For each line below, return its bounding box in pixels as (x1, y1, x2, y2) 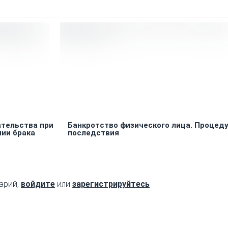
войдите (21, 179, 55, 189)
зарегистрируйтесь (72, 179, 150, 189)
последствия (67, 128, 119, 138)
